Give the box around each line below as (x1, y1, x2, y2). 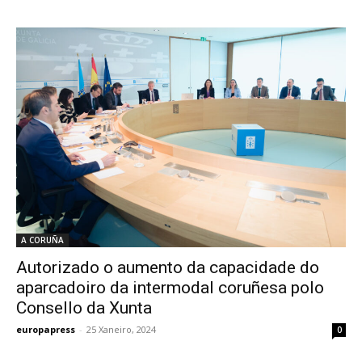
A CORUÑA (21, 234, 64, 246)
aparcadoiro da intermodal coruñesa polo (16, 278, 324, 298)
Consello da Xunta (16, 298, 152, 318)
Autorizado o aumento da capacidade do (16, 258, 319, 278)
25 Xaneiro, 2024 (86, 323, 156, 336)
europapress (16, 323, 75, 336)
